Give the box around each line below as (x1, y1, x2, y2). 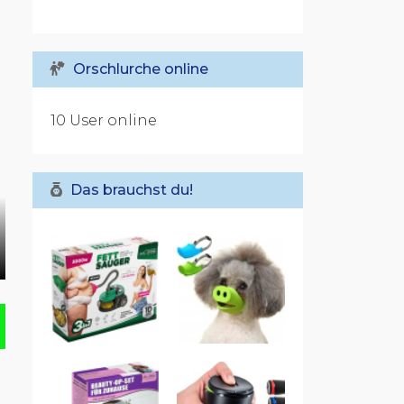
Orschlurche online (69, 60, 208, 78)
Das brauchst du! (67, 181, 193, 198)
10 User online (50, 112, 157, 129)
